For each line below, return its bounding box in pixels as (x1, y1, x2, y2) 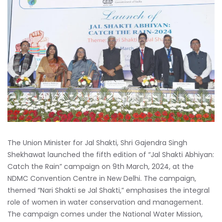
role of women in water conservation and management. (7, 197, 203, 207)
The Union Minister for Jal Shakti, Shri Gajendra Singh (7, 137, 187, 148)
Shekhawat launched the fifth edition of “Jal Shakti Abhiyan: (7, 149, 214, 160)
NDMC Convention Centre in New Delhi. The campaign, (7, 173, 196, 183)
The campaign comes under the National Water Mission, (7, 209, 203, 219)
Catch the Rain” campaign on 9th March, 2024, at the (7, 161, 194, 171)
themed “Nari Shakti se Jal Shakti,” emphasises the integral (7, 185, 210, 195)
